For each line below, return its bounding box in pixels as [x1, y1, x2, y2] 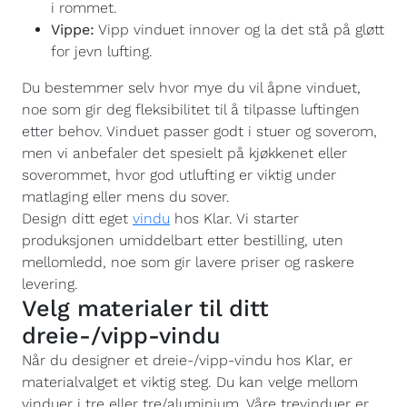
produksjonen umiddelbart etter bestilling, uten [22, 232, 343, 249]
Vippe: [51, 21, 94, 38]
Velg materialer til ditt [22, 295, 269, 322]
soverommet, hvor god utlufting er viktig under [22, 166, 336, 184]
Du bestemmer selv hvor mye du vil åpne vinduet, [22, 79, 361, 96]
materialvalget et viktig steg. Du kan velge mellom [22, 373, 358, 391]
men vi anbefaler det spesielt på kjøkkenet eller [22, 144, 347, 162]
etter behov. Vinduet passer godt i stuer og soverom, [22, 123, 377, 140]
